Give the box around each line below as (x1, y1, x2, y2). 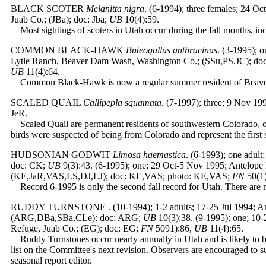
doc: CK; (11, 160, 47, 170)
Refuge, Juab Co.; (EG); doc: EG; (11, 223, 141, 233)
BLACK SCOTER (11, 4, 84, 14)
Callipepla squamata (83, 97, 161, 107)
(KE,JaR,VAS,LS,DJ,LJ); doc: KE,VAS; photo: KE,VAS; (11, 171, 232, 181)
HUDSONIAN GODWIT (11, 150, 110, 160)
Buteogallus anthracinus (126, 45, 217, 55)
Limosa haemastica (113, 150, 186, 160)
